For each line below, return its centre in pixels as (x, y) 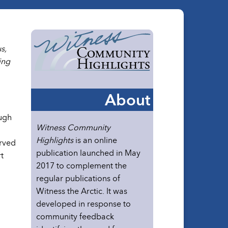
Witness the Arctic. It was (82, 191)
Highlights (55, 140)
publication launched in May (88, 153)
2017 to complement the (81, 166)
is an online (95, 140)
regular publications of (78, 178)
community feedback (75, 217)
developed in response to (83, 204)
